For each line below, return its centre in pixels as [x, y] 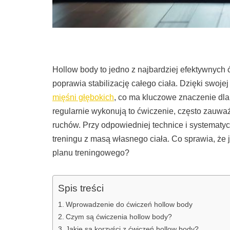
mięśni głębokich [83, 98]
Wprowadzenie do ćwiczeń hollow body [129, 205]
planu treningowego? [91, 153]
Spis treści [81, 188]
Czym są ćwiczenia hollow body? [119, 217]
